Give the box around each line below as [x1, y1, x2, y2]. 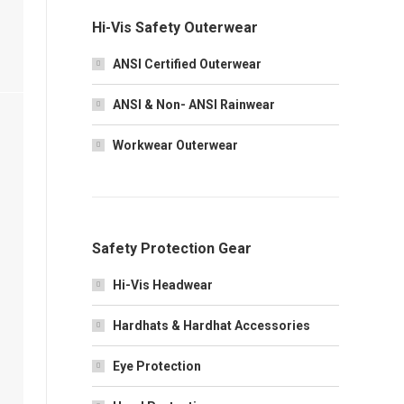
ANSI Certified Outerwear [113, 57, 262, 71]
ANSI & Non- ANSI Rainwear [113, 97, 275, 112]
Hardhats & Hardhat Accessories [113, 318, 310, 333]
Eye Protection [113, 359, 201, 373]
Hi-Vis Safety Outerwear [92, 19, 258, 36]
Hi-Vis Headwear [113, 278, 213, 292]
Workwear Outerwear [113, 138, 238, 152]
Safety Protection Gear [92, 240, 252, 257]
